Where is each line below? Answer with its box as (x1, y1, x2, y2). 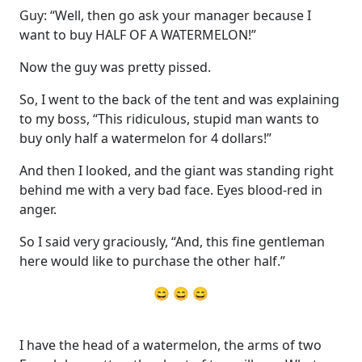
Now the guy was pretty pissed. (19, 57, 211, 76)
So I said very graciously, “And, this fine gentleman (19, 232, 325, 250)
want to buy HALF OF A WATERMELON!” (19, 25, 256, 44)
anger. (19, 200, 57, 218)
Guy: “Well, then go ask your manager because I (19, 6, 311, 24)
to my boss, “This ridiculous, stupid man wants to (19, 109, 319, 128)
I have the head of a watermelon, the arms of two (19, 335, 322, 354)
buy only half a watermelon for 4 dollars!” (19, 128, 271, 147)
